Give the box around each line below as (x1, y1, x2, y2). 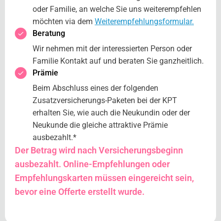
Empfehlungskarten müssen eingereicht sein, (15, 173, 194, 184)
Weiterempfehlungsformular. (95, 17, 194, 27)
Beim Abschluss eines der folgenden (33, 83, 158, 93)
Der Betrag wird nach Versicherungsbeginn (15, 145, 183, 156)
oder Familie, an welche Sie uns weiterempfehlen (33, 4, 201, 14)
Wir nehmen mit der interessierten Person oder (33, 44, 192, 54)
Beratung (33, 29, 65, 38)
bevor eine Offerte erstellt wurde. (15, 186, 145, 197)
